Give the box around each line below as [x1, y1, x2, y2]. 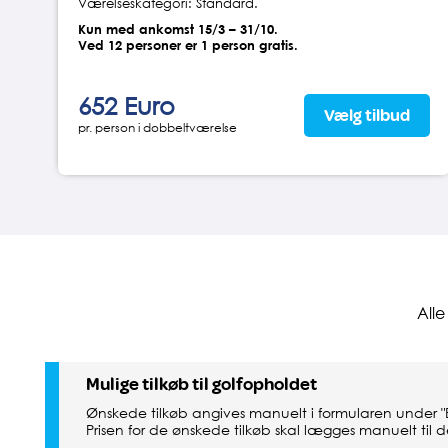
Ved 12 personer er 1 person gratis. [77, 37, 298, 54]
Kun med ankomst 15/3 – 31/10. [77, 21, 278, 38]
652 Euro [77, 91, 175, 121]
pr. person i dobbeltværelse [77, 120, 237, 136]
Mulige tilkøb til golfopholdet [86, 374, 317, 396]
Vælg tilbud [323, 106, 410, 126]
